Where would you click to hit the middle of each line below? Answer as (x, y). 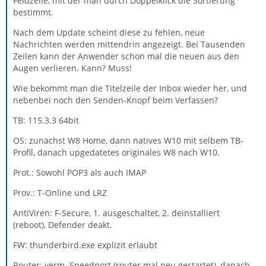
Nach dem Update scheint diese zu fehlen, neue (109, 32)
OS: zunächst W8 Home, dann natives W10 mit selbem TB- (128, 140)
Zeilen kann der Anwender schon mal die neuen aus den (126, 56)
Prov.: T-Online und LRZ (60, 192)
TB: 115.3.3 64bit (46, 120)
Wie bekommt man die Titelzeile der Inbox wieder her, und (130, 88)
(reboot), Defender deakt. (63, 224)
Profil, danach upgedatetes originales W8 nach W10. (116, 152)
